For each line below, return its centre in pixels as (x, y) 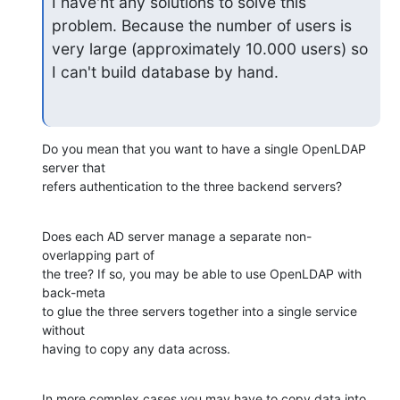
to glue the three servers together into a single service (200, 312)
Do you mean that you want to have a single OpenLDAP (204, 149)
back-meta (74, 293)
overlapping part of (98, 255)
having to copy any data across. (136, 349)
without (63, 330)
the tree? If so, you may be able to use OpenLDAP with (202, 274)
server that (74, 168)
